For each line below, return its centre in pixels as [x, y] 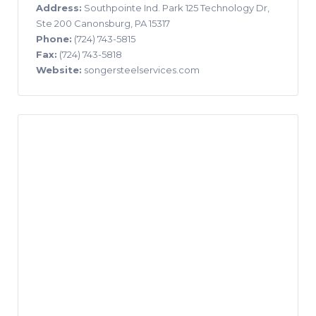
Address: [59, 7]
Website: [59, 69]
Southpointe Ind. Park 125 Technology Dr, [176, 7]
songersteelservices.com [141, 69]
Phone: [54, 38]
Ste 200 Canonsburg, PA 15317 [103, 23]
